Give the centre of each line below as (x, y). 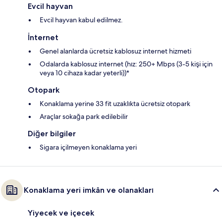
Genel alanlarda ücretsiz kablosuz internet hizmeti (115, 51)
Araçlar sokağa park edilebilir (84, 117)
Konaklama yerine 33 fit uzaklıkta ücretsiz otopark (115, 104)
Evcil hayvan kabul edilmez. (81, 20)
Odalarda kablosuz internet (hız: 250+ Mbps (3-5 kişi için (126, 64)
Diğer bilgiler (52, 134)
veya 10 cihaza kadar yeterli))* (84, 73)
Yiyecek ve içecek (61, 213)
